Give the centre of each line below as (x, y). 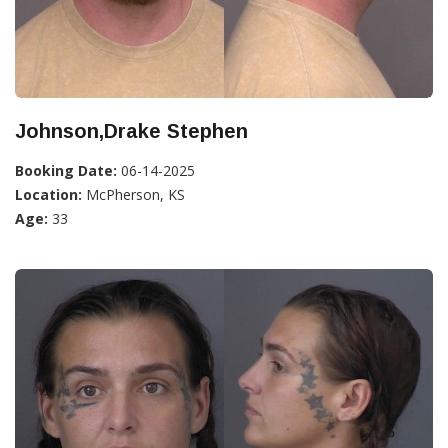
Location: (48, 194)
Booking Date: (66, 170)
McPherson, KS (133, 194)
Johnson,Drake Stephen (131, 131)
